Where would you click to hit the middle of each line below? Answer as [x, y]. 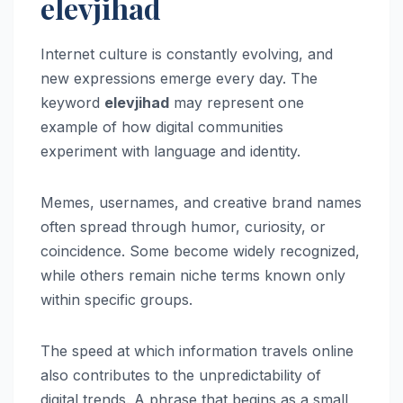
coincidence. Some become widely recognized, [200, 251]
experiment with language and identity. [170, 151]
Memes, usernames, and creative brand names [201, 202]
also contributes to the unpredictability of [181, 375]
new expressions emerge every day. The [179, 78]
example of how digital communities [162, 126]
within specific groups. [116, 299]
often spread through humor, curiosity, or [183, 226]
